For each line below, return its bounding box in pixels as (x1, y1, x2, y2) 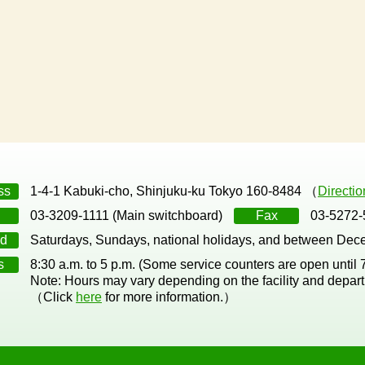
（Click (30, 290, 76, 305)
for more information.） (102, 290, 236, 305)
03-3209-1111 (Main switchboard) (30, 209, 222, 223)
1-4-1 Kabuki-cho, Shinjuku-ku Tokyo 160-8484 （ (30, 184, 318, 199)
